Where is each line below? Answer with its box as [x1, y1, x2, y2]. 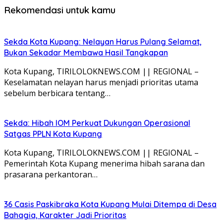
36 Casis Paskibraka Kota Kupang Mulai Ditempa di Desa [4, 199, 217, 209]
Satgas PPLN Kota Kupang [4, 128, 102, 139]
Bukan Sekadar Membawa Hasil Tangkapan [4, 47, 168, 57]
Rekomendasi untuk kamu [4, 3, 115, 16]
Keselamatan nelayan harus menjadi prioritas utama [4, 76, 198, 88]
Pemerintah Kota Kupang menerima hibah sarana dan [4, 158, 205, 169]
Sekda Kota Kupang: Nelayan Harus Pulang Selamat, [4, 36, 202, 47]
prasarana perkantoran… [4, 168, 98, 180]
